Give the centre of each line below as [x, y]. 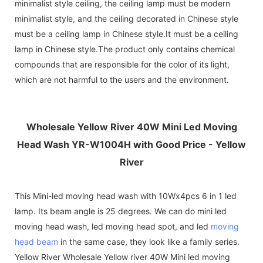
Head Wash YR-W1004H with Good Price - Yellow [131, 144]
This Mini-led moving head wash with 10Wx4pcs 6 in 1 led [126, 195]
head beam [36, 241]
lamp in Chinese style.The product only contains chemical [125, 49]
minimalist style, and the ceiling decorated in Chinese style [127, 18]
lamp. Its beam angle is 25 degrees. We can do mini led [121, 211]
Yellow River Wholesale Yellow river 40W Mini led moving [122, 257]
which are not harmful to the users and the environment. [122, 79]
